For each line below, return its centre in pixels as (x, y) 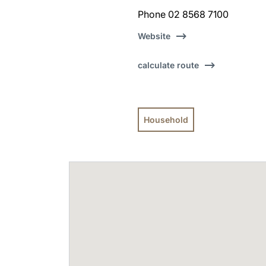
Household (166, 120)
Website (154, 36)
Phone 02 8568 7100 (183, 14)
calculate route (169, 65)
